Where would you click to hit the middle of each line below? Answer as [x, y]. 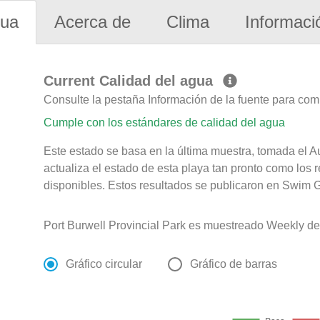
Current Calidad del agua [131, 81]
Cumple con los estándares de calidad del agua [165, 122]
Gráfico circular [104, 264]
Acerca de [92, 22]
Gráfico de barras [234, 264]
